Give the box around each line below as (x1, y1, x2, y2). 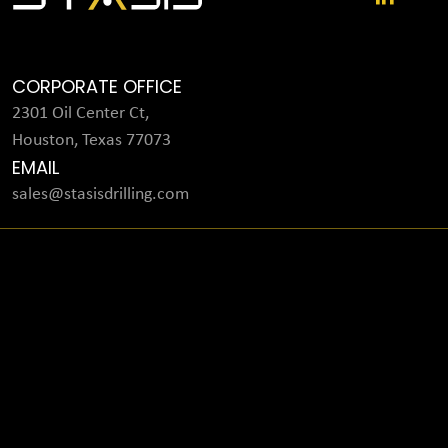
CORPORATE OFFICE (12, 74, 182, 99)
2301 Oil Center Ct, (12, 104, 149, 123)
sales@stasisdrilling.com (12, 185, 189, 204)
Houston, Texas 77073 (12, 131, 171, 150)
